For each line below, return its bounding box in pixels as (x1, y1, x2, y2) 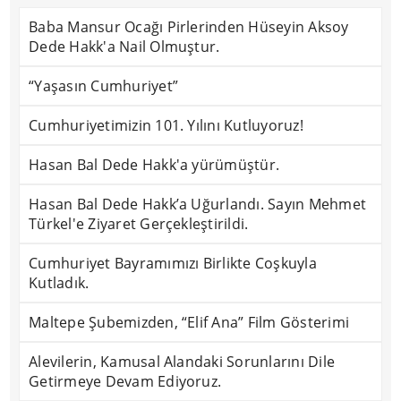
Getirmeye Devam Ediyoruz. (29, 371, 222, 391)
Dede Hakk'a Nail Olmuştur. (29, 37, 220, 56)
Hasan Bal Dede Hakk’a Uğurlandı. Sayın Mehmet (29, 194, 367, 214)
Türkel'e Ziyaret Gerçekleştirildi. (29, 214, 249, 234)
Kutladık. (29, 273, 90, 293)
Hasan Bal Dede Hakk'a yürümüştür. (29, 155, 280, 175)
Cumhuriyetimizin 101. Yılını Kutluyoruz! (29, 115, 303, 135)
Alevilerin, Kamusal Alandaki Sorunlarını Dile (29, 352, 336, 371)
